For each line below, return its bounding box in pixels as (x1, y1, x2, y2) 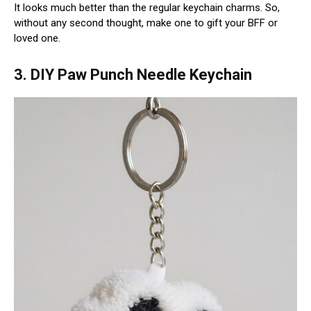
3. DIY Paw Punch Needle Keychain (14, 65, 252, 83)
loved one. (14, 31, 60, 44)
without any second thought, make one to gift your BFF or (14, 16, 278, 29)
